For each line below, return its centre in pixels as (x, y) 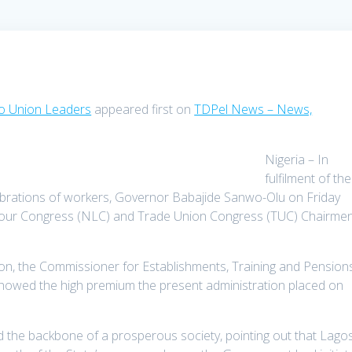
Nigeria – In (297, 160)
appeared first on (143, 110)
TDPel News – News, (253, 110)
